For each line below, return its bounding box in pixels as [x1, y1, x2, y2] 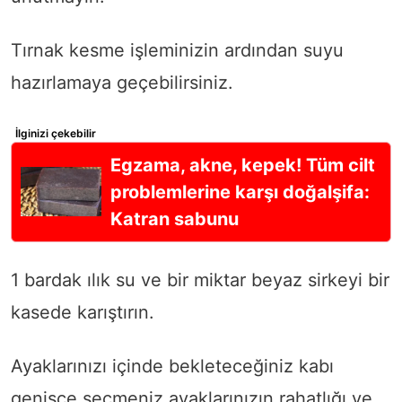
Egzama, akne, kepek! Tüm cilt [110, 153, 375, 176]
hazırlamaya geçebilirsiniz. [11, 71, 233, 93]
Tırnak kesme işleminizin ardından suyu [11, 39, 344, 61]
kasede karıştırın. [11, 301, 154, 323]
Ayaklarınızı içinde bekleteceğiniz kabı [11, 354, 334, 377]
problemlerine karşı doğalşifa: [110, 180, 370, 203]
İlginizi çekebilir [15, 126, 96, 140]
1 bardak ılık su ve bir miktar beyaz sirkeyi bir [11, 268, 389, 291]
